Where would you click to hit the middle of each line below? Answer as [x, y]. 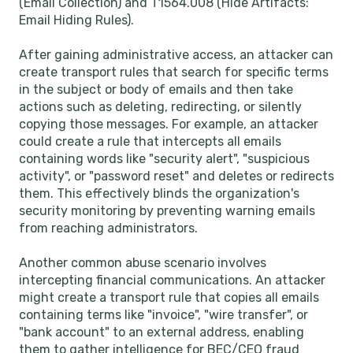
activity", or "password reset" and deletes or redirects [176, 176]
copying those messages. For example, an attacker [169, 124]
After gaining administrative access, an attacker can [176, 55]
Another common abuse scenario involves [143, 263]
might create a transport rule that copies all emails [169, 298]
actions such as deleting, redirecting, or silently [160, 107]
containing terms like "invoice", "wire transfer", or [163, 315]
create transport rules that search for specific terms [174, 72]
